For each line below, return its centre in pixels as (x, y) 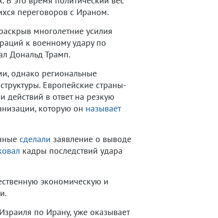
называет (103, 108)
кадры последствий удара (71, 151)
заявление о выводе (91, 139)
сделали (35, 139)
